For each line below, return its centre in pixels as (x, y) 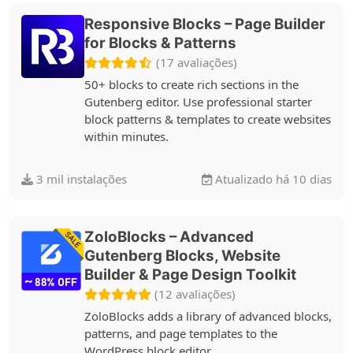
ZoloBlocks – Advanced (169, 237)
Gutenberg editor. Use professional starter (198, 101)
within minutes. (126, 136)
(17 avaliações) (197, 62)
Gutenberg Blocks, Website (182, 256)
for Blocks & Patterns (160, 43)
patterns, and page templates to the (181, 333)
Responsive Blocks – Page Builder (205, 24)
